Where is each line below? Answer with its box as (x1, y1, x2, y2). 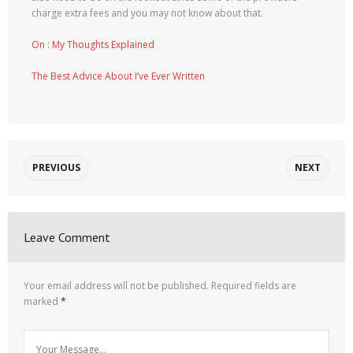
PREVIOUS (32, 161, 80, 174)
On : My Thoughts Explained (32, 38, 154, 51)
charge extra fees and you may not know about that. (32, 6, 263, 20)
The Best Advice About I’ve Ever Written (32, 69, 205, 83)
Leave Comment (24, 229, 110, 245)
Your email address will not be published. (24, 279, 209, 292)
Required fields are (211, 279, 296, 292)
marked (24, 295, 61, 308)
